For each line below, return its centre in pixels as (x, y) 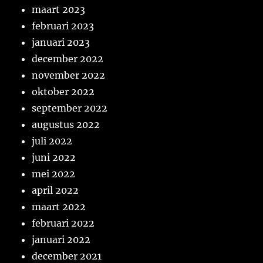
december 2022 (68, 59)
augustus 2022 (66, 125)
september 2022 (70, 108)
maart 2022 (59, 207)
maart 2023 (59, 10)
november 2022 (69, 75)
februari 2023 (63, 26)
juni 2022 (54, 158)
